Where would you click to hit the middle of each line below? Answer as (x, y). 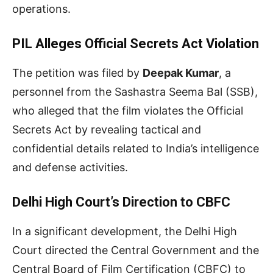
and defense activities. (70, 167)
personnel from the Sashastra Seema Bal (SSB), (135, 91)
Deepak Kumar (181, 73)
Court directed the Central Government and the (136, 250)
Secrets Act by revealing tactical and (107, 129)
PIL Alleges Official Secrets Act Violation (136, 43)
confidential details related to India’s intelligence (136, 148)
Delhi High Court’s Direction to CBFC (121, 202)
